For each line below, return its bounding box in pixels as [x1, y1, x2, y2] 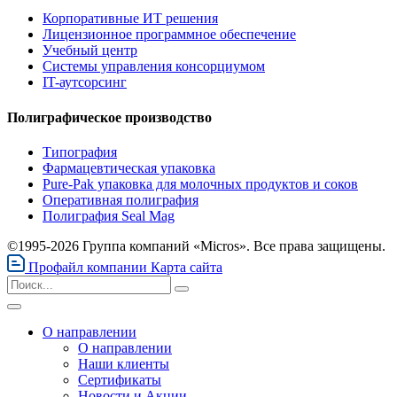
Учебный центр [43, 43, 137, 58]
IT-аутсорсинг [43, 74, 127, 90]
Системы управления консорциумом [43, 58, 265, 74]
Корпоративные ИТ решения [43, 11, 218, 27]
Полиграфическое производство [7, 109, 212, 125]
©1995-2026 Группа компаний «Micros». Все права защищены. [7, 237, 385, 253]
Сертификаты [78, 371, 161, 387]
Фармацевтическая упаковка [43, 160, 215, 175]
